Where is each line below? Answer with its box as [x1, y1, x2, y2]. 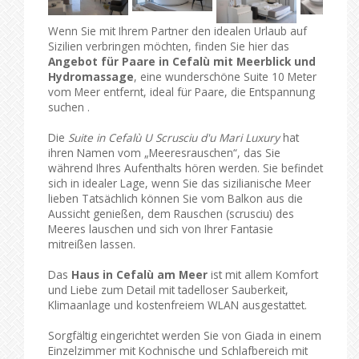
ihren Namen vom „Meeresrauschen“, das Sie [48, 144, 280, 160]
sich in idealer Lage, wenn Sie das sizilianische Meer [48, 175, 311, 191]
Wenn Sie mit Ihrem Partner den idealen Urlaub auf [48, 22, 307, 38]
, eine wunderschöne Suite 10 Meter [134, 68, 317, 84]
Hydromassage [48, 68, 134, 84]
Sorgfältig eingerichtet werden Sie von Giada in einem [48, 327, 321, 343]
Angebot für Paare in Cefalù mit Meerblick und [48, 53, 316, 69]
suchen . [48, 99, 90, 115]
